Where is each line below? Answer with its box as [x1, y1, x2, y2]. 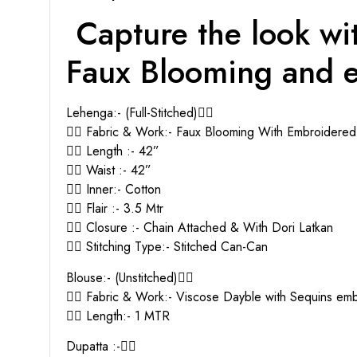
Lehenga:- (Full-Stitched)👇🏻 [66, 104, 214, 123]
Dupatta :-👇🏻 [66, 336, 136, 355]
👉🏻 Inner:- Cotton [66, 180, 161, 199]
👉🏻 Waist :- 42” [66, 161, 151, 180]
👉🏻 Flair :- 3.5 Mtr [66, 199, 163, 218]
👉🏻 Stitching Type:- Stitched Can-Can [66, 237, 268, 257]
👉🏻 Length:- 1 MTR [66, 306, 170, 325]
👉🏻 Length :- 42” [66, 142, 159, 161]
